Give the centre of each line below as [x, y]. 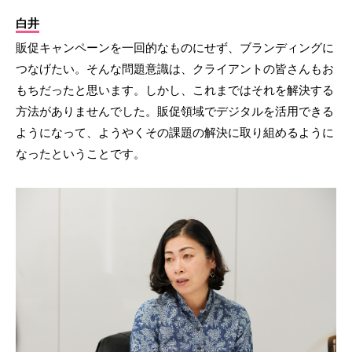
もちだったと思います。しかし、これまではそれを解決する [175, 90]
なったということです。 [81, 154]
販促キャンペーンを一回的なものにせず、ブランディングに [175, 48]
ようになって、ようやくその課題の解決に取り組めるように [175, 133]
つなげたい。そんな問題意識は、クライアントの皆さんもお [175, 69]
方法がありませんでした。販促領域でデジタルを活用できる [175, 112]
